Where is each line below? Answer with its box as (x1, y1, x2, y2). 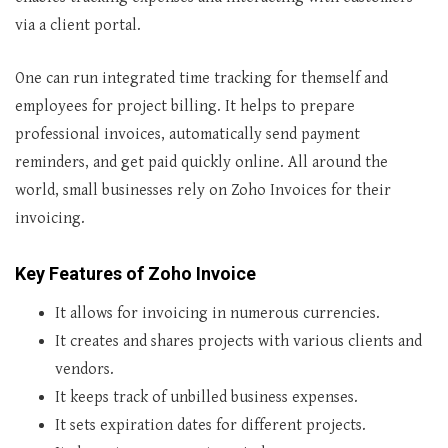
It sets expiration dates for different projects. (55, 416, 366, 435)
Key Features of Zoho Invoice (15, 263, 256, 284)
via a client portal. (15, 16, 141, 35)
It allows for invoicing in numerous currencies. (55, 304, 380, 323)
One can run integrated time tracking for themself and (15, 69, 388, 88)
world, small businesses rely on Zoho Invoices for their (15, 181, 391, 200)
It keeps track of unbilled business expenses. (55, 388, 358, 407)
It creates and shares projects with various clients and (55, 332, 422, 351)
